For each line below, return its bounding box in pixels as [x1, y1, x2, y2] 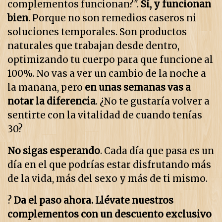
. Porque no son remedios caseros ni [28, 12, 196, 24]
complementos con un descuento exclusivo [7, 209, 212, 221]
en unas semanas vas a [85, 82, 191, 94]
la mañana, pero [7, 82, 85, 94]
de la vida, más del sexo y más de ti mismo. [7, 173, 208, 185]
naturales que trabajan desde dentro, [7, 40, 179, 52]
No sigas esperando [7, 145, 100, 157]
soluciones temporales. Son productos [7, 26, 187, 38]
